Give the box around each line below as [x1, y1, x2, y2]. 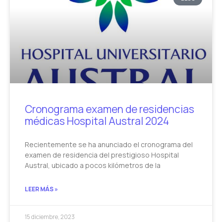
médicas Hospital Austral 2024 [25, 114, 169, 128]
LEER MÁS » [25, 185, 58, 194]
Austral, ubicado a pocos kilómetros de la [25, 161, 161, 170]
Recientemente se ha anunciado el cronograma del [25, 140, 193, 150]
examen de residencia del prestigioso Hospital [25, 150, 179, 160]
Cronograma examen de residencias [25, 102, 194, 116]
